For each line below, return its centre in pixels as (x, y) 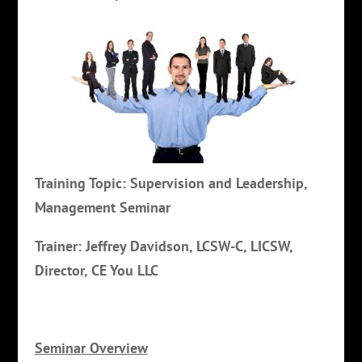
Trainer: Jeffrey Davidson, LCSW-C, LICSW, (163, 246)
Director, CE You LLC (96, 270)
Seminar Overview (91, 347)
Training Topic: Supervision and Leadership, (170, 183)
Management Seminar (102, 207)
